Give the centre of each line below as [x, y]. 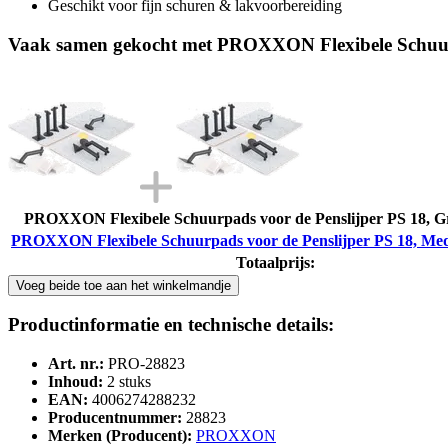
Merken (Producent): [120, 436]
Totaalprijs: [275, 262]
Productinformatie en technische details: [171, 325]
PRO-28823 [146, 364]
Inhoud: [75, 382]
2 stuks [129, 382]
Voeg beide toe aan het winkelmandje [123, 285]
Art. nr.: [76, 364]
